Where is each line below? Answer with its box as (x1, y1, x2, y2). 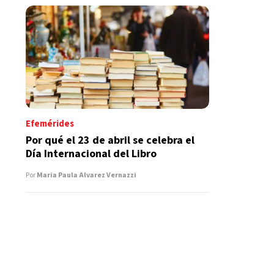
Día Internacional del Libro (26, 146, 157, 161)
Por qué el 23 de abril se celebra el (26, 132, 194, 148)
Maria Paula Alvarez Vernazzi (37, 169, 136, 180)
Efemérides (26, 117, 74, 130)
